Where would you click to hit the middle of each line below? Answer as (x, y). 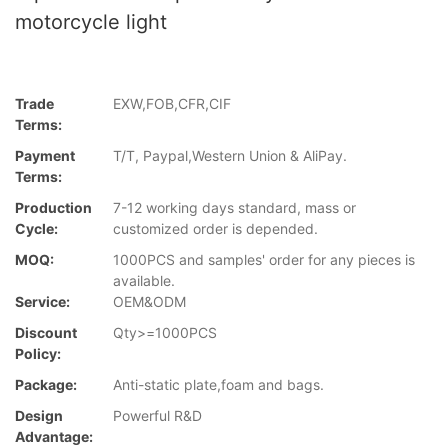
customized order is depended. (215, 229)
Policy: (38, 354)
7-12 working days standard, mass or (234, 208)
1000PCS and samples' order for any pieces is (264, 260)
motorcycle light (91, 22)
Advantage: (54, 437)
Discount (46, 333)
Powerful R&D (157, 416)
